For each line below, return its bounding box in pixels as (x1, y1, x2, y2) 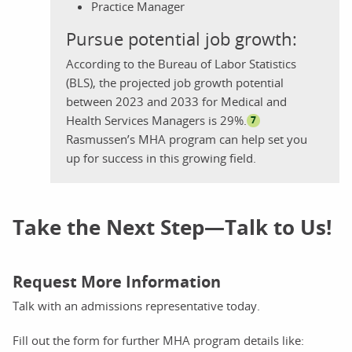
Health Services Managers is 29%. (66, 112, 247, 128)
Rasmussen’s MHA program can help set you (66, 131, 307, 147)
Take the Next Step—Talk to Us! (13, 213, 332, 241)
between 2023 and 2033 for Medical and (66, 93, 287, 109)
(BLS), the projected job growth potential (66, 75, 284, 90)
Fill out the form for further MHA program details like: (13, 332, 304, 348)
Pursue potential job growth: (66, 27, 297, 50)
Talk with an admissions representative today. (13, 298, 260, 313)
